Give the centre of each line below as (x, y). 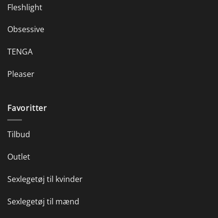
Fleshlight (25, 7)
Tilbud (19, 135)
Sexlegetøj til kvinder (45, 179)
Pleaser (21, 74)
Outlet (19, 157)
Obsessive (26, 29)
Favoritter (27, 108)
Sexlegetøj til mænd (43, 201)
